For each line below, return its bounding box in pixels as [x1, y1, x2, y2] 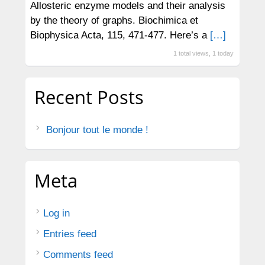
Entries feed [43, 228, 96, 240]
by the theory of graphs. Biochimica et [30, 14, 198, 26]
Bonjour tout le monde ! [46, 124, 148, 135]
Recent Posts [34, 84, 144, 109]
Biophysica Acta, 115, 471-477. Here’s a [30, 29, 210, 41]
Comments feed [43, 248, 113, 260]
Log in [43, 207, 70, 219]
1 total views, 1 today [173, 49, 234, 57]
